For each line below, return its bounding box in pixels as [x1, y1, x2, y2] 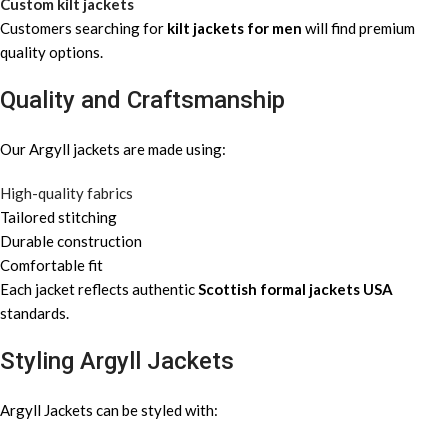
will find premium [302, 19, 415, 38]
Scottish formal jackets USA [198, 280, 393, 299]
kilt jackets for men [167, 19, 302, 38]
